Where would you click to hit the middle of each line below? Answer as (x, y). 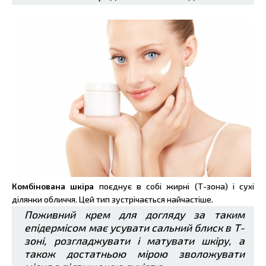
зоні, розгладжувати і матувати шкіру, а (134, 241)
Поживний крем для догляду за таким (134, 215)
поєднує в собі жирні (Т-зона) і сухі (174, 186)
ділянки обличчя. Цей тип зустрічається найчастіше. (113, 199)
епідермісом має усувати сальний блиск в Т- (134, 228)
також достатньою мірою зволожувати (134, 254)
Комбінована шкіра (53, 186)
